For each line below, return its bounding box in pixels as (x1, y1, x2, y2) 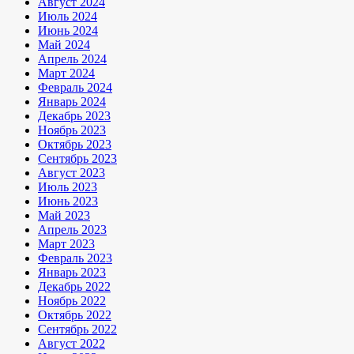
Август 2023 (38, 165, 105, 179)
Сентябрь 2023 (38, 151, 117, 165)
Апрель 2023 (38, 222, 107, 236)
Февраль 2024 (38, 80, 112, 94)
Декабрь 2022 (38, 279, 111, 293)
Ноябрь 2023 (38, 122, 106, 137)
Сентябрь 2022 (38, 322, 117, 336)
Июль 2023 (38, 179, 97, 194)
